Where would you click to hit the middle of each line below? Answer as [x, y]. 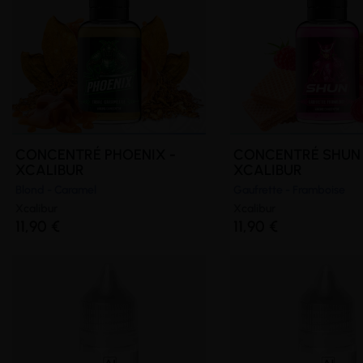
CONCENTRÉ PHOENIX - [96, 154]
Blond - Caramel [56, 190]
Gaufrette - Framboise [289, 190]
